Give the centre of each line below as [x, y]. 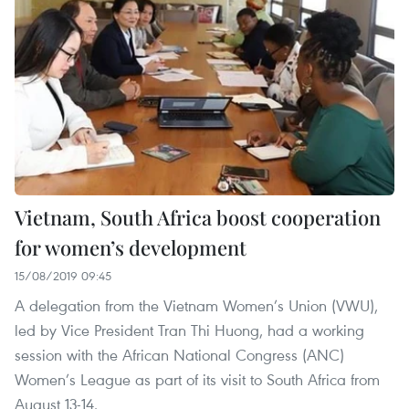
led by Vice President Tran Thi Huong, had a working [189, 330]
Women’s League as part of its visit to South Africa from [197, 379]
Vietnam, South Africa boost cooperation [198, 217]
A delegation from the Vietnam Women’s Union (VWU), [196, 305]
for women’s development [131, 247]
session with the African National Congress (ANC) [179, 354]
